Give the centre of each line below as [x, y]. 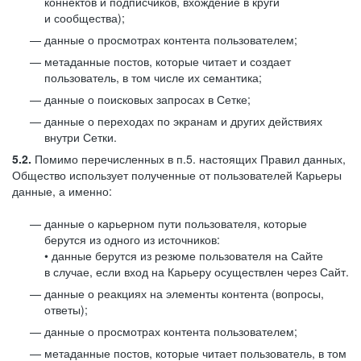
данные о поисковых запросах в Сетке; [147, 99]
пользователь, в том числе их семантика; [153, 77]
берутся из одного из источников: [132, 239]
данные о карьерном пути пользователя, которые [176, 223]
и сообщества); [85, 18]
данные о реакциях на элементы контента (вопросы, [184, 293]
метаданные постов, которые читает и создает [168, 61]
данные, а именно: [62, 191]
